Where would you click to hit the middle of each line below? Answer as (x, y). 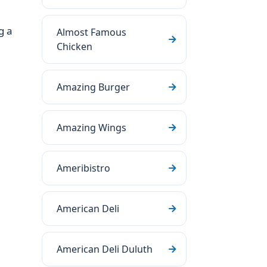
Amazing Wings (91, 128)
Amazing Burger (93, 87)
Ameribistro (83, 168)
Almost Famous (91, 32)
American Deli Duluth (105, 249)
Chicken (74, 46)
